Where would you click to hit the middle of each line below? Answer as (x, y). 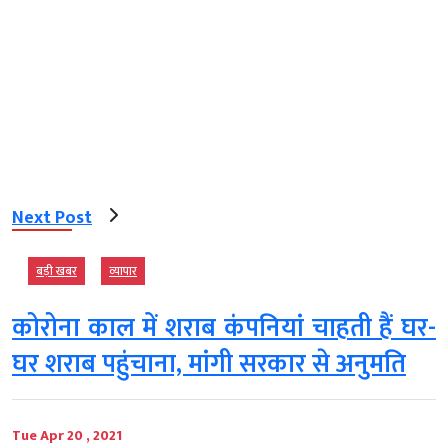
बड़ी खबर (56, 271)
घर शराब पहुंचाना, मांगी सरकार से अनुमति (209, 365)
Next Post (52, 217)
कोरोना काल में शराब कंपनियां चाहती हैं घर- (224, 329)
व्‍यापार (123, 271)
